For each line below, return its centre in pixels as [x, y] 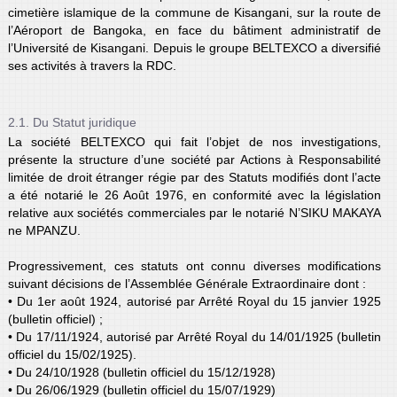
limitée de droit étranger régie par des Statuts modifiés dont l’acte [195, 177]
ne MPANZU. [44, 230]
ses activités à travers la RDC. [92, 65]
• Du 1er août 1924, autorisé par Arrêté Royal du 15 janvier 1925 [195, 301]
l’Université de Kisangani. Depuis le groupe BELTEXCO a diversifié [195, 47]
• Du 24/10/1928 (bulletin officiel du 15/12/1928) [141, 372]
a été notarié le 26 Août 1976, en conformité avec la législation [195, 195]
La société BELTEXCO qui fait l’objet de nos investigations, [195, 141]
